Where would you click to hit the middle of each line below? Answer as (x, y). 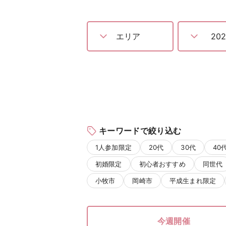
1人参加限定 (114, 147)
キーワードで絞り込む (140, 130)
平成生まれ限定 (193, 181)
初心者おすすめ (162, 164)
